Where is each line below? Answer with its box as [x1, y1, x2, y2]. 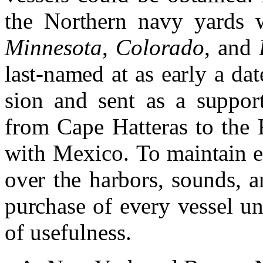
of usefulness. [5, 220, 131, 245]
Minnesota [5, 35, 102, 60]
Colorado [115, 35, 205, 60]
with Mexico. [5, 140, 137, 166]
